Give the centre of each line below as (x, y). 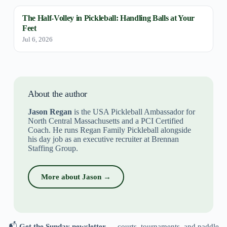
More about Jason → (76, 177)
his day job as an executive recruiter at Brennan (103, 139)
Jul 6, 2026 (37, 40)
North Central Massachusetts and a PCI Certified (105, 121)
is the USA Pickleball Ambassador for (133, 111)
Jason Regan (50, 111)
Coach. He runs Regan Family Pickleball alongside (109, 130)
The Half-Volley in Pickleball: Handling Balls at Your (108, 18)
